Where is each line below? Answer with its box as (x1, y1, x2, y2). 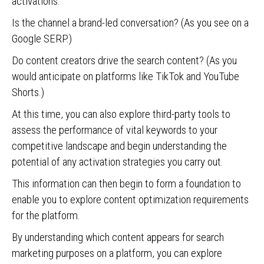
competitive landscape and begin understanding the (12, 139, 227, 153)
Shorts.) (12, 85, 44, 99)
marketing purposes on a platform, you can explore (12, 246, 222, 260)
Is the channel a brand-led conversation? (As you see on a (12, 16, 249, 29)
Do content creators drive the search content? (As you (12, 54, 237, 67)
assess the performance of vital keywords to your (12, 123, 217, 137)
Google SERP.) (12, 32, 74, 45)
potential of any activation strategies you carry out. (12, 155, 223, 169)
